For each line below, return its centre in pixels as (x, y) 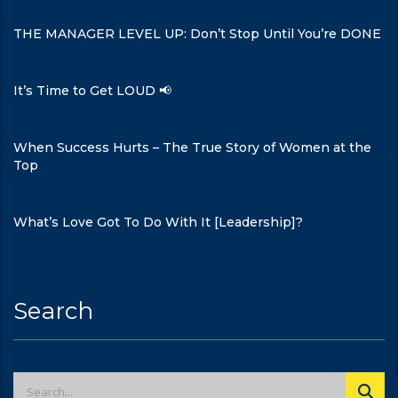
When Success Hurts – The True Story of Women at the (192, 147)
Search (54, 311)
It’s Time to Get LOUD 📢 (92, 91)
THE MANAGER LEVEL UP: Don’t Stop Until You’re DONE (197, 34)
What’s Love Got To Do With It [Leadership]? (158, 222)
